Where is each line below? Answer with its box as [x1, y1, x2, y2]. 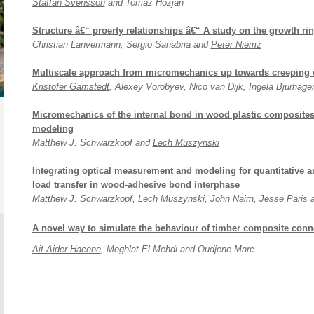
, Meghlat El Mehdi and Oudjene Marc [100, 244, 254, 254]
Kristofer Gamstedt [32, 81, 109, 92]
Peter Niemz [210, 39, 261, 50]
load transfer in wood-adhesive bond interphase [32, 179, 240, 190]
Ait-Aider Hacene [32, 244, 101, 254]
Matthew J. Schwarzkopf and [32, 137, 153, 148]
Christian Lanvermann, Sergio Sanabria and [32, 39, 211, 50]
